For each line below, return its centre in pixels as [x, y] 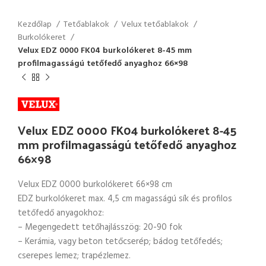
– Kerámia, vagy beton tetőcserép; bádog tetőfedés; [120, 242]
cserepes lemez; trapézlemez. [74, 256]
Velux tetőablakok [156, 25]
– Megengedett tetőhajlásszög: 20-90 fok [100, 227]
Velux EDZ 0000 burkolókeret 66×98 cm [95, 185]
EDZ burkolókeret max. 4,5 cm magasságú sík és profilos [125, 199]
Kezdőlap [36, 25]
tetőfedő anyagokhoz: [61, 213]
